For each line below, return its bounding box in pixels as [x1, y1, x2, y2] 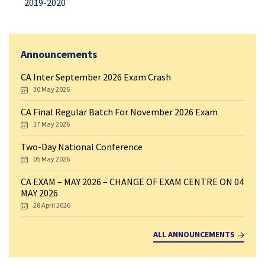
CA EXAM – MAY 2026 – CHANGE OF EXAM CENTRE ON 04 [21, 176, 244, 188]
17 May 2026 [33, 119, 70, 128]
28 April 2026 [33, 201, 70, 209]
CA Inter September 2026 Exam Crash [21, 71, 171, 83]
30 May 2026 [33, 85, 70, 93]
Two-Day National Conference [21, 141, 143, 153]
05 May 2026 [33, 154, 70, 163]
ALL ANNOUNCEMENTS [153, 229, 235, 240]
